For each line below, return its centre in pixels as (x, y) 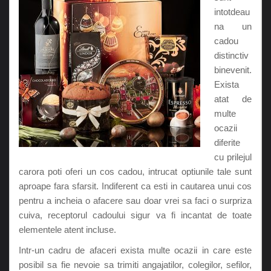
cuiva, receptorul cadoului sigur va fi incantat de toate (135, 215)
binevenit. (233, 70)
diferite (227, 142)
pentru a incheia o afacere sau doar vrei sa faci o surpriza (135, 200)
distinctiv (231, 55)
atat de (233, 99)
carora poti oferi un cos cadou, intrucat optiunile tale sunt (135, 171)
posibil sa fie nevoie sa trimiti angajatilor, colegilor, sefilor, (135, 264)
